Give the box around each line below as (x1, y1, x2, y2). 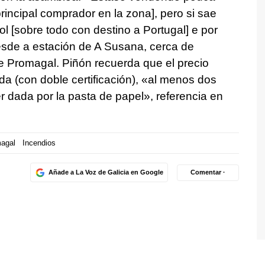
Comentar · (190, 169, 225, 176)
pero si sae (160, 7, 216, 20)
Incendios (22, 138, 56, 148)
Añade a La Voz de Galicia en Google (48, 169, 163, 176)
